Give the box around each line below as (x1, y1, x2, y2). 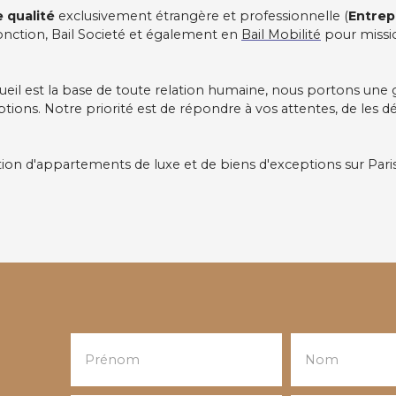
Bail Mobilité (241, 26, 321, 42)
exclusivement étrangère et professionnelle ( (55, 7, 348, 24)
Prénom (85, 351, 140, 368)
